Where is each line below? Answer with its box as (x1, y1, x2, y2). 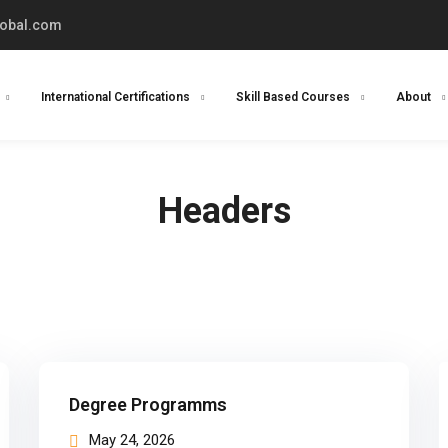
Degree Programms (69, 394, 227, 415)
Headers (157, 190, 291, 232)
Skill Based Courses (236, 90, 350, 104)
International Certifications (41, 90, 190, 104)
